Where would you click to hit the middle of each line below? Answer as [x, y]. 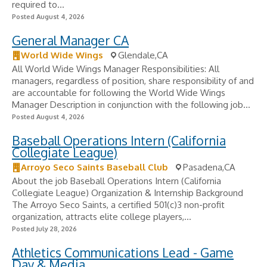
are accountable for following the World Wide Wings [119, 93]
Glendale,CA [143, 55]
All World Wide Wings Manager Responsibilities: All [116, 69]
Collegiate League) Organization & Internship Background [128, 193]
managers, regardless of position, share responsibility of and [133, 81]
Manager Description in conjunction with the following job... [131, 105]
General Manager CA [70, 40]
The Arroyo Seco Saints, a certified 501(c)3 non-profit [118, 205]
